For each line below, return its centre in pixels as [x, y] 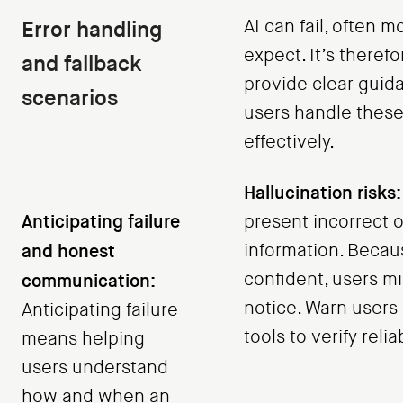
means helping [83, 339]
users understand [95, 368]
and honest [68, 251]
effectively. [289, 142]
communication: [89, 281]
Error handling [92, 30]
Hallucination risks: [322, 193]
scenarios [70, 99]
